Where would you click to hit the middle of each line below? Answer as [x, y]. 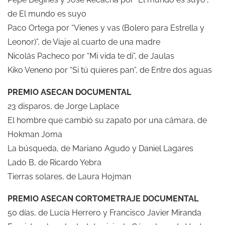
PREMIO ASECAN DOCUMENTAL [69, 92]
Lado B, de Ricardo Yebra [54, 162]
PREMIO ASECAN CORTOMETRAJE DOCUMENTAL [103, 198]
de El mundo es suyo [47, 14]
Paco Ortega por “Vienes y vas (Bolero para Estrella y [106, 28]
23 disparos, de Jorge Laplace [63, 106]
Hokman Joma [35, 134]
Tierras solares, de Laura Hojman [69, 176]
